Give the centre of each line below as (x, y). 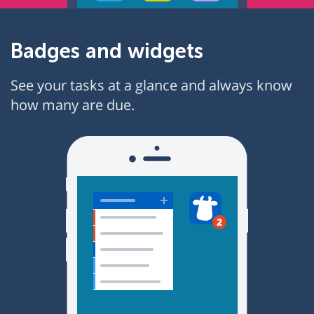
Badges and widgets (107, 51)
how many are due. (73, 105)
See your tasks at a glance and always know (151, 85)
